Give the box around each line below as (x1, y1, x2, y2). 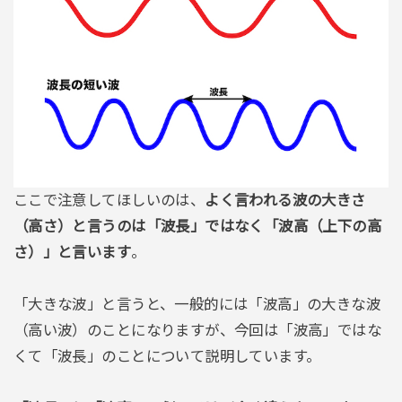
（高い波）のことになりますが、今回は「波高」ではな (13, 321, 382, 338)
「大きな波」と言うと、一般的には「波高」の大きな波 (13, 295, 381, 312)
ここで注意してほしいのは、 (13, 192, 205, 209)
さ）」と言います (13, 244, 132, 261)
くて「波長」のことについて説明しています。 (13, 347, 321, 364)
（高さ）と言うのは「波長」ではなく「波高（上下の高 (13, 218, 382, 235)
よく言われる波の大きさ (205, 192, 366, 209)
